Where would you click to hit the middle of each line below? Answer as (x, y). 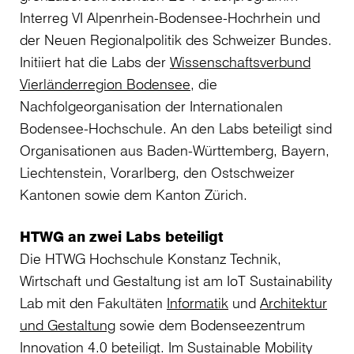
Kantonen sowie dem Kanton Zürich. (134, 195)
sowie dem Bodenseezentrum (210, 325)
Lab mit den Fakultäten (93, 303)
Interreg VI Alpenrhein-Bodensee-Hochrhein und (170, 18)
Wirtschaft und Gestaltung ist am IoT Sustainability (176, 281)
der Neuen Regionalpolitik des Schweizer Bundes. (176, 40)
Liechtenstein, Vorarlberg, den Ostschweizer (157, 173)
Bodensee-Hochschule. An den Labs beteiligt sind (176, 128)
